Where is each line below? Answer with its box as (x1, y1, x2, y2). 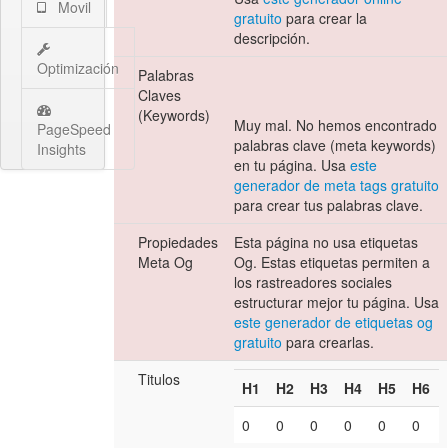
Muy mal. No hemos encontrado (234, 115, 438, 136)
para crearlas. (282, 332, 375, 353)
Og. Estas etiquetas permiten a (234, 252, 431, 273)
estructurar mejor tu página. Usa (234, 292, 440, 313)
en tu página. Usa (234, 155, 351, 176)
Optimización (37, 58, 119, 79)
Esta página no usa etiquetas (234, 232, 419, 253)
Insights (37, 139, 86, 160)
